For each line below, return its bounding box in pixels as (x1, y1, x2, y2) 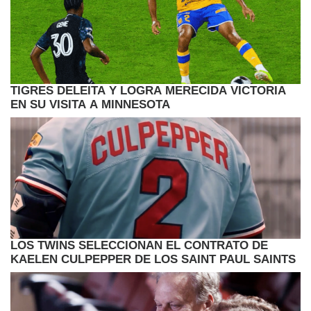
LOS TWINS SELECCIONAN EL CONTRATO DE (10, 239, 268, 253)
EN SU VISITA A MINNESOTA (10, 98, 170, 112)
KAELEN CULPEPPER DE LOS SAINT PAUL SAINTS (10, 253, 296, 267)
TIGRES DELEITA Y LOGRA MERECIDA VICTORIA (10, 84, 286, 98)
